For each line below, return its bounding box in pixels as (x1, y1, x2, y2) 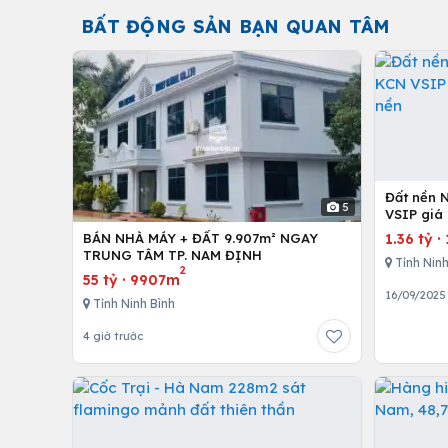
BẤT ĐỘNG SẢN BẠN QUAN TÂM (80, 15, 391, 38)
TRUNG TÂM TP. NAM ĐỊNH (83, 247, 262, 264)
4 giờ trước (83, 329, 143, 344)
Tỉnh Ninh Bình (90, 296, 175, 312)
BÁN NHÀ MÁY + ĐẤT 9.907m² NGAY (83, 230, 318, 247)
